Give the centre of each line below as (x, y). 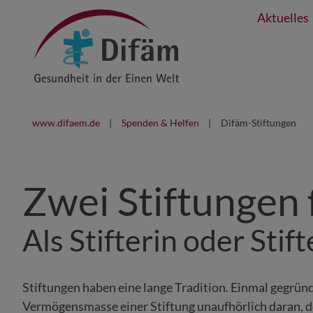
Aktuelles (283, 17)
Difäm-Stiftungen (258, 123)
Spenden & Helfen (160, 123)
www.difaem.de (66, 123)
